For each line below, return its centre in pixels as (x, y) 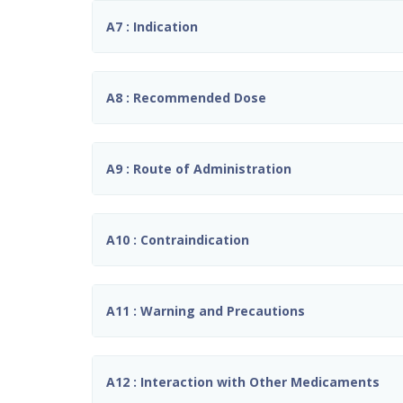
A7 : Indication (152, 26)
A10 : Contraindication (178, 239)
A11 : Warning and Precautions (206, 310)
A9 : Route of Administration (199, 168)
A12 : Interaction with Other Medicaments (243, 381)
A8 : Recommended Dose (186, 97)
